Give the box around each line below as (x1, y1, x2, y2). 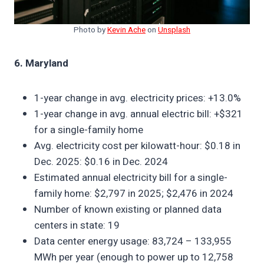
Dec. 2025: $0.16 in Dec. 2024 (34, 154, 168, 169)
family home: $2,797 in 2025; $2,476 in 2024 (34, 186, 233, 201)
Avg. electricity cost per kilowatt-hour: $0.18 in (34, 138, 240, 153)
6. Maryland (14, 55, 68, 71)
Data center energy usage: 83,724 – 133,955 (34, 233, 232, 249)
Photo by (74, 24, 107, 36)
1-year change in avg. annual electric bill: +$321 (34, 106, 243, 121)
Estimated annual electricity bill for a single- (34, 170, 227, 185)
